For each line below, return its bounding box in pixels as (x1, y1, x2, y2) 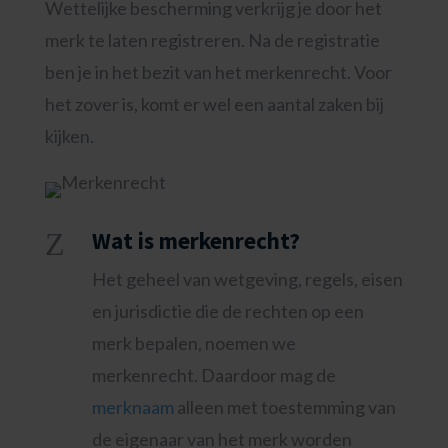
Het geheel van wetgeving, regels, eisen (91, 268, 403, 290)
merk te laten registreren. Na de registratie (44, 29, 380, 51)
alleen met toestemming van (173, 396, 396, 418)
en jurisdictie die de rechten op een (91, 300, 364, 322)
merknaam (91, 396, 174, 418)
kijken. (44, 125, 94, 147)
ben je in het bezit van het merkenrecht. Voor (44, 61, 392, 83)
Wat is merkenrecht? (91, 226, 300, 255)
